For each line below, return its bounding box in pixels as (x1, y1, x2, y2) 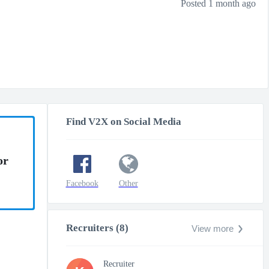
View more (191, 223, 234, 234)
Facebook (65, 179, 98, 188)
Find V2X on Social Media (65, 116, 181, 127)
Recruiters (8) (65, 222, 128, 234)
